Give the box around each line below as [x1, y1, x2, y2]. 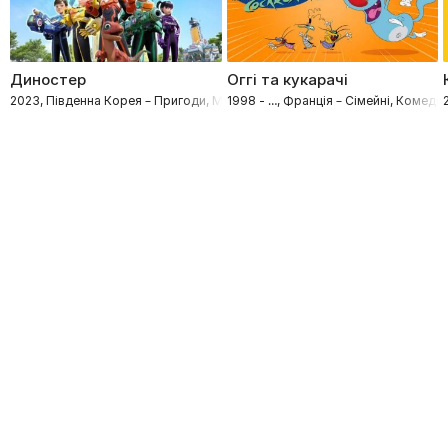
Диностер [10, 69, 86, 89]
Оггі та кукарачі [226, 69, 348, 89]
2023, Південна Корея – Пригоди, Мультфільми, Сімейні [10, 92, 341, 108]
